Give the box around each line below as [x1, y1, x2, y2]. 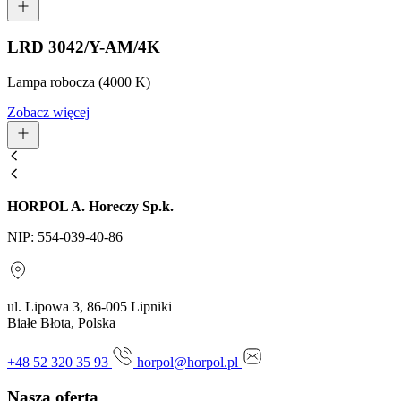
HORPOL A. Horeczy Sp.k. [7, 199, 174, 215]
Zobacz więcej [7, 105, 90, 121]
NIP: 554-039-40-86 [7, 229, 123, 245]
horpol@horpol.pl [137, 354, 242, 371]
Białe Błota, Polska [7, 315, 115, 331]
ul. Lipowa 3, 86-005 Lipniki [7, 299, 172, 315]
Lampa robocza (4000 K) [7, 74, 150, 90]
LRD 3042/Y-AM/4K [7, 38, 160, 57]
